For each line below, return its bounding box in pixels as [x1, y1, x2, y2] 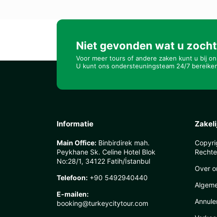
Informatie [57, 119, 93, 128]
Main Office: [57, 139, 96, 147]
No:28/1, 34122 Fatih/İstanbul [57, 157, 150, 165]
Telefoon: [57, 173, 88, 182]
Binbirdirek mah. [96, 139, 150, 147]
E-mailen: [57, 190, 89, 198]
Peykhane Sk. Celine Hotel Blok [57, 148, 155, 156]
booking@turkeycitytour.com [57, 199, 148, 207]
